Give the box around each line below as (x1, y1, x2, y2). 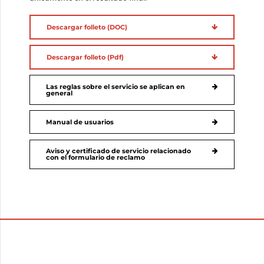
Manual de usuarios (46, 117, 114, 126)
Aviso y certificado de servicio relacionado (46, 146, 192, 155)
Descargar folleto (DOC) (47, 22, 128, 31)
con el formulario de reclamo (46, 153, 146, 161)
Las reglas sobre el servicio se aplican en (46, 82, 186, 91)
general (46, 88, 73, 97)
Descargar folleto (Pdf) (47, 52, 124, 61)
